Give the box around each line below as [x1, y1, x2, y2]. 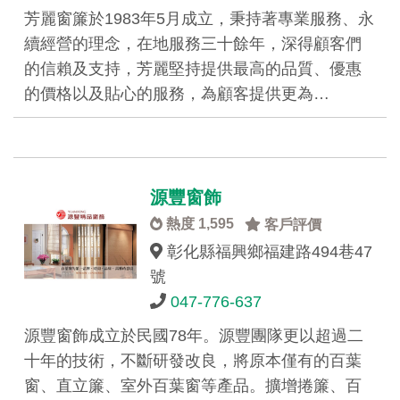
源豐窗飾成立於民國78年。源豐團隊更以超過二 [24, 327, 363, 345]
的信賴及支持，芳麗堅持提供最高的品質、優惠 [24, 60, 362, 78]
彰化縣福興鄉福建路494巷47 [162, 243, 372, 261]
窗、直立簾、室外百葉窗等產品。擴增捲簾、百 [24, 377, 362, 395]
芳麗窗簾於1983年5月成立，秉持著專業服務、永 [24, 10, 374, 28]
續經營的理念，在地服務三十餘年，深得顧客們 [24, 35, 362, 53]
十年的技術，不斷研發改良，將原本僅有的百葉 [24, 352, 362, 370]
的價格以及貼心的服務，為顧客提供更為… [24, 85, 329, 103]
